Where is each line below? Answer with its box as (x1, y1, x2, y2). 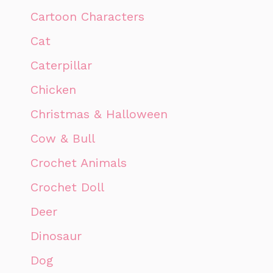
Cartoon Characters (30, 9, 144, 24)
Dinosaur (30, 228, 82, 243)
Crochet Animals (30, 155, 127, 170)
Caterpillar (30, 57, 92, 73)
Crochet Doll (30, 179, 104, 194)
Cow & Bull (30, 130, 95, 146)
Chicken (30, 82, 76, 97)
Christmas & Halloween (30, 106, 168, 121)
